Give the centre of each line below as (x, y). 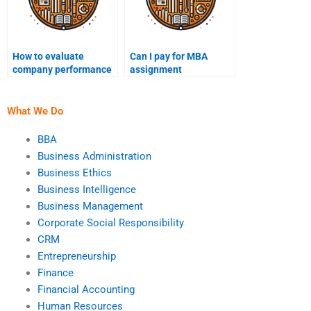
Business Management (90, 206)
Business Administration (94, 156)
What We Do (35, 111)
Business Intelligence (86, 189)
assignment (156, 69)
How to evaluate (48, 56)
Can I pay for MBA (169, 56)
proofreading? (161, 82)
